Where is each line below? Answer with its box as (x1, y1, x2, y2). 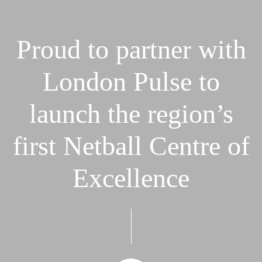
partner (115, 35, 191, 65)
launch (29, 99, 101, 129)
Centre (149, 131, 220, 161)
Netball (63, 131, 142, 161)
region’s (147, 99, 233, 129)
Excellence (73, 163, 189, 194)
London (42, 67, 126, 97)
